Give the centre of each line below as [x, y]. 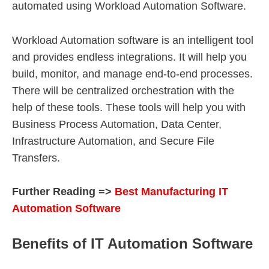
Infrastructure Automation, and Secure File [113, 141]
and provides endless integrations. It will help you [129, 57]
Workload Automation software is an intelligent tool [133, 40]
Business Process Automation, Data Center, [117, 124]
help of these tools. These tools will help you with [129, 107]
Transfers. [36, 158]
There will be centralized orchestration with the [123, 90]
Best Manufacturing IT [171, 192]
